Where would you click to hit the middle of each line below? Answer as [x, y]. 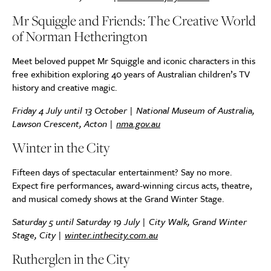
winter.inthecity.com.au [111, 235]
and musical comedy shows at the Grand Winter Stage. [118, 198]
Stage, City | [38, 235]
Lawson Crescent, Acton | [64, 123]
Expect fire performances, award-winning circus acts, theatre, [132, 185]
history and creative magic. [65, 87]
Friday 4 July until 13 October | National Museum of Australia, [133, 110]
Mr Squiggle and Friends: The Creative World [134, 21]
